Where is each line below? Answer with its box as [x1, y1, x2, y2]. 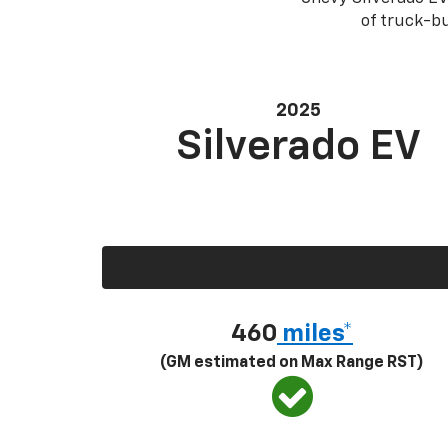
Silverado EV [176, 126, 422, 169]
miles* [277, 322, 353, 347]
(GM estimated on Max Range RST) [160, 355, 424, 372]
